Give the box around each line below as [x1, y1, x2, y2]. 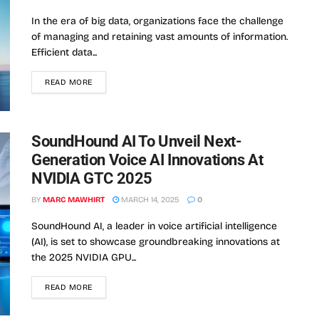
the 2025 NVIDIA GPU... [31, 251, 136, 263]
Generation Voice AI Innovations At [31, 150, 263, 169]
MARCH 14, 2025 [119, 194, 179, 204]
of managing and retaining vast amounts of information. [31, 31, 288, 43]
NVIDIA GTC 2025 [31, 169, 153, 187]
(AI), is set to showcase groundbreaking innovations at [31, 235, 280, 248]
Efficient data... [31, 46, 97, 59]
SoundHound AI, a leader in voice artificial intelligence [31, 219, 277, 232]
